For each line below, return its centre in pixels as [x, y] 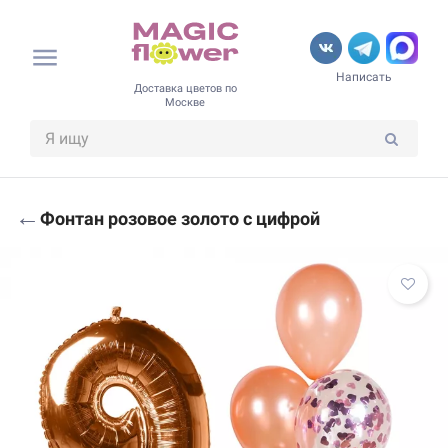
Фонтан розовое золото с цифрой [180, 218]
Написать [364, 77]
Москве [185, 102]
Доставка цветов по [185, 88]
